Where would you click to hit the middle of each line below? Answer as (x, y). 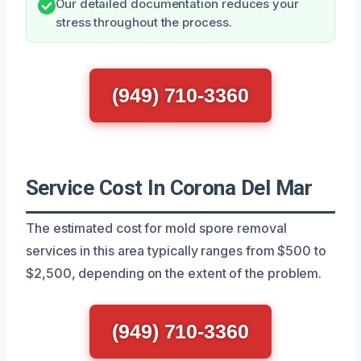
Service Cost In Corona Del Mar (169, 187)
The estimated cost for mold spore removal (156, 228)
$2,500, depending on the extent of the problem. (174, 273)
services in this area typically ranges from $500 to (176, 250)
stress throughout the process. (144, 22)
